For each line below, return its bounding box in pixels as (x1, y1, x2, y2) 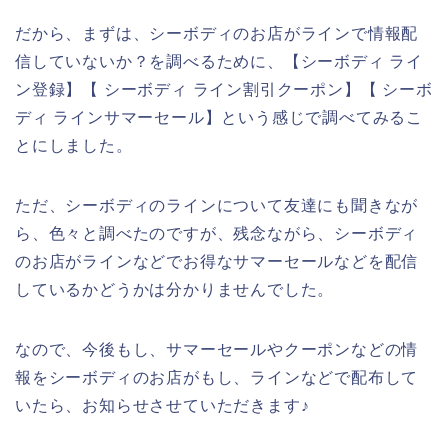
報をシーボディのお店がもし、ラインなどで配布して (15, 368, 419, 386)
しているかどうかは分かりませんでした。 (15, 280, 335, 298)
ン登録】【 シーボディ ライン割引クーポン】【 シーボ (15, 80, 433, 98)
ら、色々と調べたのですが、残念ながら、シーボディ (15, 224, 419, 242)
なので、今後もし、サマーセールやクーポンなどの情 (15, 340, 419, 358)
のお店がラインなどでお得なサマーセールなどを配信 (15, 252, 419, 270)
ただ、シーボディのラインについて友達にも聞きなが (15, 196, 419, 214)
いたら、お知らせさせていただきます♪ (15, 396, 310, 414)
